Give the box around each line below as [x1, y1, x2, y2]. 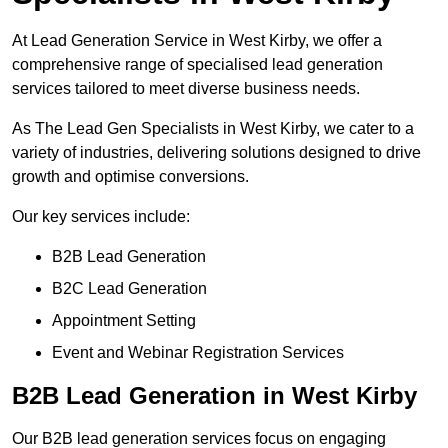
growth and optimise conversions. [12, 168, 249, 186]
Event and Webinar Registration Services [52, 344, 344, 362]
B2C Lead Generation [52, 280, 207, 298]
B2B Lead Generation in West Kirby [12, 382, 417, 410]
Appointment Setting [52, 312, 196, 330]
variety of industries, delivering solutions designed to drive [12, 144, 421, 162]
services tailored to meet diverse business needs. [12, 80, 360, 98]
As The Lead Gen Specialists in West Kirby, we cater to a [12, 120, 414, 138]
